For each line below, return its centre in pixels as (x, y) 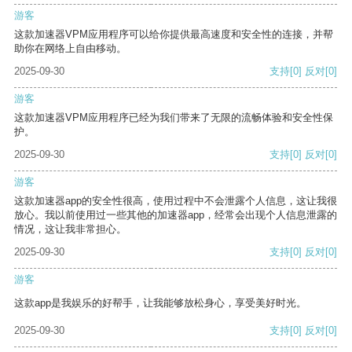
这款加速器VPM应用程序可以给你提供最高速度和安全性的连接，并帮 (174, 35)
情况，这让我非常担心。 (70, 229)
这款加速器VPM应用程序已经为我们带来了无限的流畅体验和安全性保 (174, 118)
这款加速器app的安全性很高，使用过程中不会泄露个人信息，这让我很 (176, 201)
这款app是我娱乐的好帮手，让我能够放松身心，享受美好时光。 (160, 303)
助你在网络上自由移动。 (70, 49)
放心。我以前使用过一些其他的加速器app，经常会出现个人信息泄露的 (176, 215)
